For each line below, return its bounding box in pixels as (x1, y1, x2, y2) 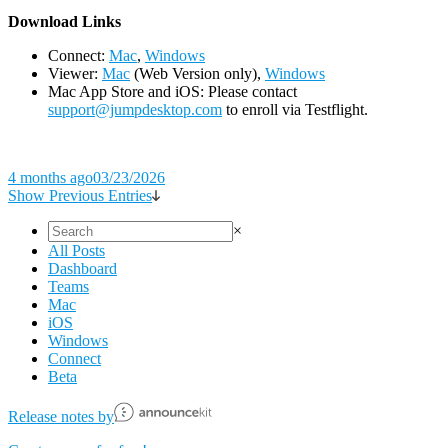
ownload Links (20, 12, 121, 30)
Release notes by (8, 407, 114, 425)
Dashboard (48, 259, 117, 277)
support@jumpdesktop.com (48, 100, 222, 118)
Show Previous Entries (8, 186, 152, 204)
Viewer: (48, 64, 102, 82)
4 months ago (8, 168, 93, 186)
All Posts (48, 241, 105, 259)
